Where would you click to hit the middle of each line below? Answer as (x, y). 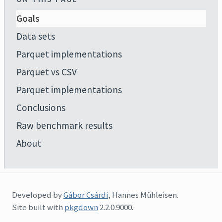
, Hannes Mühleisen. (143, 195)
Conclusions (41, 108)
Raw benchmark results (64, 125)
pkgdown (81, 207)
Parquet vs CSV (47, 72)
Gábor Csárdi (86, 195)
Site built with (38, 207)
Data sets (36, 36)
